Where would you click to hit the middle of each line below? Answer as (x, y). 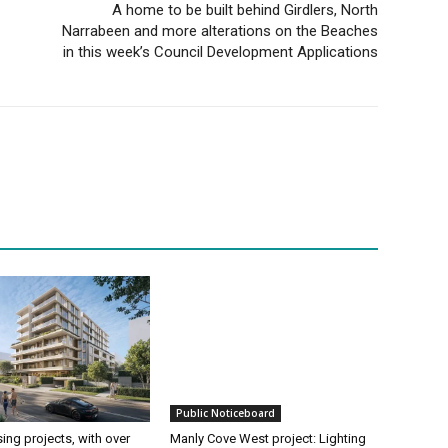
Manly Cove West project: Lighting (268, 438)
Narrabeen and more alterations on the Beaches (219, 31)
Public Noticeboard (225, 412)
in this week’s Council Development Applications (220, 52)
